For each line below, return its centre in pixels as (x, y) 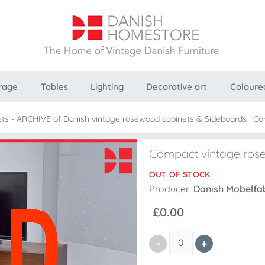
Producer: (171, 188)
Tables (54, 87)
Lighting (107, 87)
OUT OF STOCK (180, 174)
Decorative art (177, 87)
